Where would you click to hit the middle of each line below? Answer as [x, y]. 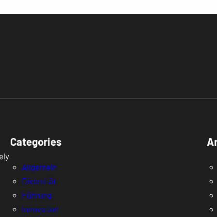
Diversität [39, 180]
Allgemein [39, 166]
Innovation [40, 209]
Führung [36, 194]
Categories [36, 141]
